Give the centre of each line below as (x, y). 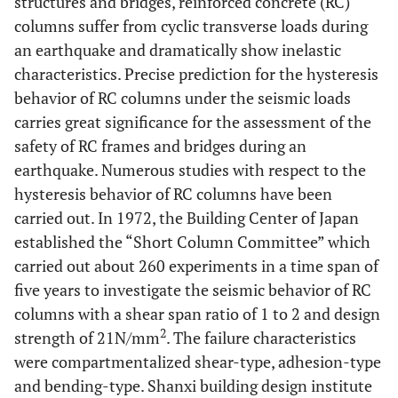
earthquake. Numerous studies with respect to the (190, 170)
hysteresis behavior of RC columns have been (173, 194)
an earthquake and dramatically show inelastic (178, 50)
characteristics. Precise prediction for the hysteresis (196, 74)
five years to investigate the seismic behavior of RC (193, 290)
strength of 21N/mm (87, 338)
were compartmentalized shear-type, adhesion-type (198, 362)
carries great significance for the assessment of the (193, 122)
